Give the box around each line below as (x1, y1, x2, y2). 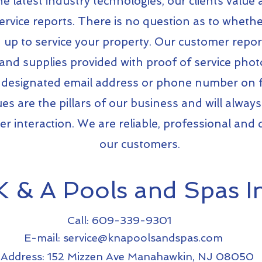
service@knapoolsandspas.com (63, 232, 223, 244)
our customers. (99, 137, 180, 151)
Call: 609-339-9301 (67, 214, 171, 226)
